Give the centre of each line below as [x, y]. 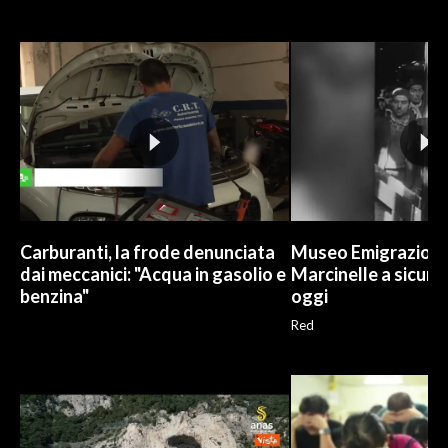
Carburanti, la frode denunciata [147, 252]
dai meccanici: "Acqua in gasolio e [153, 274]
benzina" [54, 296]
